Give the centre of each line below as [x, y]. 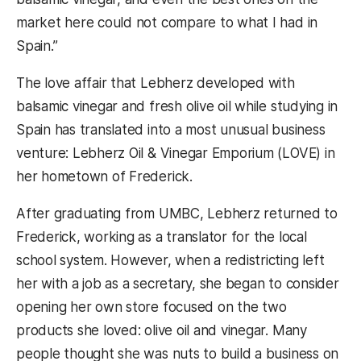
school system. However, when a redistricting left [170, 261]
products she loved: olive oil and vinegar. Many [162, 331]
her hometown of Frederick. [104, 177]
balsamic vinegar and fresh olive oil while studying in [177, 107]
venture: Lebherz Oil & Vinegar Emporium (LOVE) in [176, 154]
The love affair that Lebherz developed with [156, 83]
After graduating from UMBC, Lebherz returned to [177, 214]
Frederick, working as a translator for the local [162, 237]
